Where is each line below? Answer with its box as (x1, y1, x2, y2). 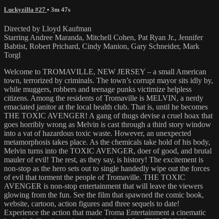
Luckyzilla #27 (4, 5, 47, 13)
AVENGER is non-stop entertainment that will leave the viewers (4, 182, 203, 191)
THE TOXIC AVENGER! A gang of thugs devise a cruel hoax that (4, 111, 213, 120)
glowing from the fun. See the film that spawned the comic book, (4, 191, 204, 199)
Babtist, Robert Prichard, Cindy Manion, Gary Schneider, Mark (4, 42, 199, 51)
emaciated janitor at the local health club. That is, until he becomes (4, 103, 208, 111)
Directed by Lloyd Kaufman (4, 24, 91, 33)
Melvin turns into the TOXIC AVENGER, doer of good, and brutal (4, 147, 212, 155)
